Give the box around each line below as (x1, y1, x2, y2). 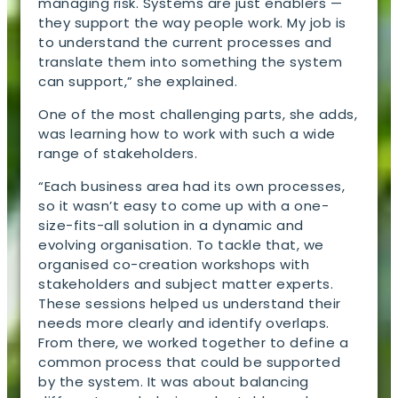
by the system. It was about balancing (38, 371, 309, 391)
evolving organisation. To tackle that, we (38, 235, 324, 254)
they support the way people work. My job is (38, 12, 346, 32)
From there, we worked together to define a (38, 332, 349, 352)
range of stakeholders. (38, 143, 206, 163)
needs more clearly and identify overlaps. (38, 313, 330, 332)
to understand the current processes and (38, 32, 332, 52)
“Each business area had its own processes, (38, 176, 346, 195)
